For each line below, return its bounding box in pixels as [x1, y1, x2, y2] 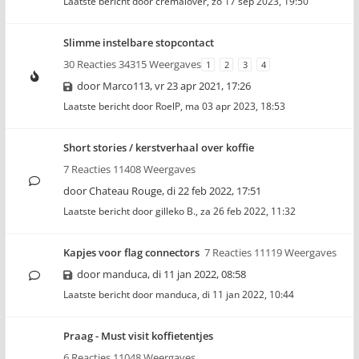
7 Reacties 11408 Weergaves [63, 162, 196, 176]
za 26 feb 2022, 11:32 [200, 204, 296, 218]
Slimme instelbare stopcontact [63, 35, 214, 50]
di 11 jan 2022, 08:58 [152, 267, 246, 281]
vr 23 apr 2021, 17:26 [155, 79, 251, 93]
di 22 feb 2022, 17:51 [167, 184, 261, 198]
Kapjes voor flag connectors [63, 245, 200, 260]
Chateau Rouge [89, 184, 162, 198]
